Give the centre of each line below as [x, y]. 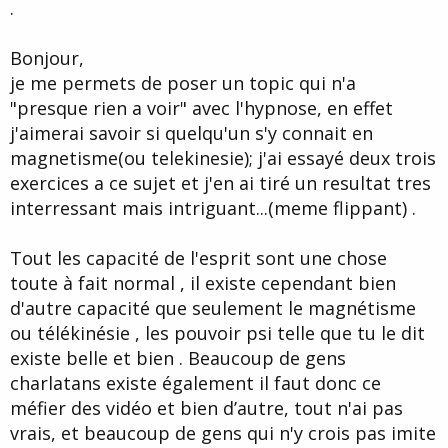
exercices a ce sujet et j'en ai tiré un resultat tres [220, 183]
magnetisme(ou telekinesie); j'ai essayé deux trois [223, 158]
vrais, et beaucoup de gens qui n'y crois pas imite [223, 433]
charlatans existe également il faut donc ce [195, 383]
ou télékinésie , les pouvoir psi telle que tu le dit [217, 333]
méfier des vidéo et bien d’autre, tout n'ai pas [206, 408]
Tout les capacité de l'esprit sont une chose [198, 258]
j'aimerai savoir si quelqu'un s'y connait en [191, 133]
